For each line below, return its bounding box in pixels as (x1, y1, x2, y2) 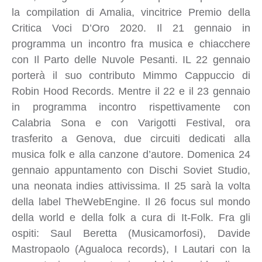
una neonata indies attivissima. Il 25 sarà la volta (11, 180, 250, 192)
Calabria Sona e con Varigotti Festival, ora (11, 116, 250, 129)
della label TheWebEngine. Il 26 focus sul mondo (11, 195, 250, 208)
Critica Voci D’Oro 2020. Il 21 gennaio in (11, 22, 250, 34)
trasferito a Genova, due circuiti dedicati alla (11, 132, 250, 144)
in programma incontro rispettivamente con (11, 101, 250, 113)
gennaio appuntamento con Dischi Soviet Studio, (11, 164, 250, 176)
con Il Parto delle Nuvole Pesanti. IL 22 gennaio (11, 53, 250, 65)
